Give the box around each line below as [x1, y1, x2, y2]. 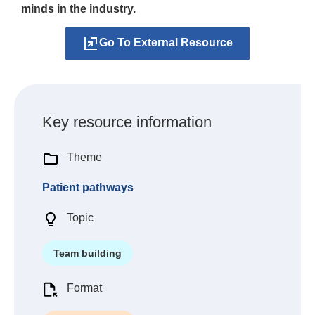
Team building [53, 247, 122, 259]
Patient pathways [42, 181, 134, 194]
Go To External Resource [99, 37, 233, 49]
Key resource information [42, 113, 212, 131]
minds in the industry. [21, 3, 136, 15]
